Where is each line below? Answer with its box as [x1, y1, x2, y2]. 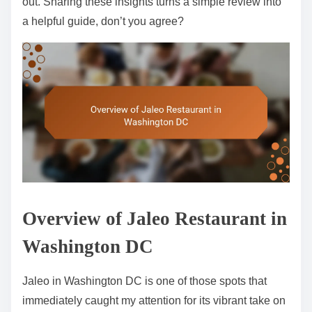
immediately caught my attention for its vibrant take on [22, 294, 286, 306]
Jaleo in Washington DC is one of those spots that [22, 274, 267, 287]
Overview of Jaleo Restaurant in [22, 208, 287, 229]
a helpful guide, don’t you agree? [22, 15, 184, 27]
